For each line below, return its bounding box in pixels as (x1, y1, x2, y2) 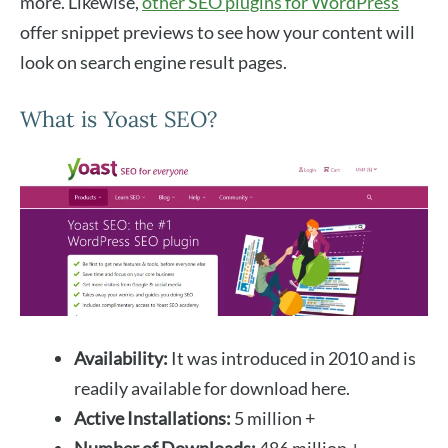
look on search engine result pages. (20, 51, 290, 74)
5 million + (231, 407, 315, 430)
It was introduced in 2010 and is (168, 347, 416, 370)
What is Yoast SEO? (20, 105, 217, 134)
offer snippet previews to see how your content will (20, 21, 415, 44)
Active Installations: (74, 407, 231, 430)
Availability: (74, 347, 168, 370)
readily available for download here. (74, 377, 353, 400)
